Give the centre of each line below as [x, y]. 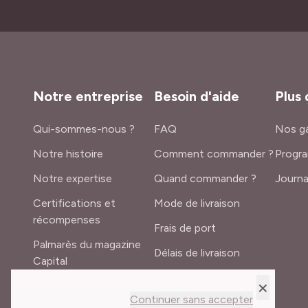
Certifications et [74, 203]
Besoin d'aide [197, 96]
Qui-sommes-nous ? [84, 129]
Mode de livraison [197, 203]
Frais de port [185, 228]
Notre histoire [68, 154]
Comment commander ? [214, 154]
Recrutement [66, 286]
